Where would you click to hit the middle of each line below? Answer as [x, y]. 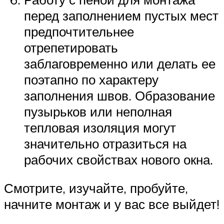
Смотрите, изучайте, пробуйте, [96, 188]
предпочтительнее [79, 31]
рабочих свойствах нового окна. [118, 159]
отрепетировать [71, 47]
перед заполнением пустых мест [121, 15]
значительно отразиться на [105, 143]
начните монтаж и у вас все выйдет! [112, 204]
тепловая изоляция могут [100, 127]
